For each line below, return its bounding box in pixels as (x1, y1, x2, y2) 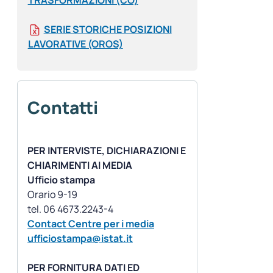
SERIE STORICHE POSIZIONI (43, 23, 172, 37)
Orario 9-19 (27, 188, 77, 202)
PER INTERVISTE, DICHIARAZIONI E (27, 144, 186, 158)
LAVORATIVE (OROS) (27, 37, 123, 51)
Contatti (27, 96, 98, 119)
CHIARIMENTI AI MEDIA (27, 158, 132, 172)
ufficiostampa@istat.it (27, 232, 133, 246)
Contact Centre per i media (27, 217, 154, 231)
